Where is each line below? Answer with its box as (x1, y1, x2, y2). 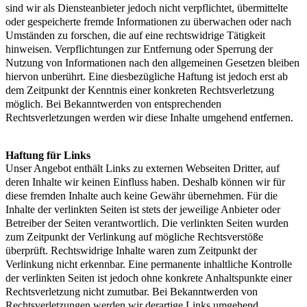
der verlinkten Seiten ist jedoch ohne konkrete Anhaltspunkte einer (5, 271, 292, 284)
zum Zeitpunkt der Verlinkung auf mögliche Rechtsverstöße (5, 230, 263, 243)
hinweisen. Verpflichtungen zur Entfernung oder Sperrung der (5, 42, 273, 55)
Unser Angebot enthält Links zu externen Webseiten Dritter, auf (5, 162, 280, 174)
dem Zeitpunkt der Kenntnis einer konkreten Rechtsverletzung (5, 84, 274, 96)
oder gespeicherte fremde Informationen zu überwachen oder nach (5, 15, 291, 27)
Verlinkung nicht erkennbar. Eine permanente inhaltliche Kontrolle (5, 258, 292, 270)
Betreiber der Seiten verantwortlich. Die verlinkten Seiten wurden (5, 217, 288, 229)
